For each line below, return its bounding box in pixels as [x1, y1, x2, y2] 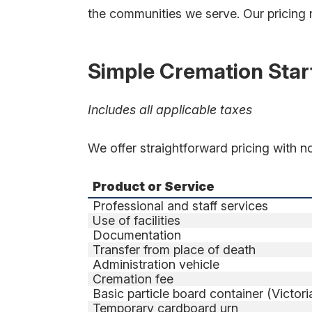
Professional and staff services [93, 198, 269, 214]
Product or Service [93, 179, 215, 194]
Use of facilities [93, 213, 181, 228]
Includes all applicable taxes [88, 102, 252, 118]
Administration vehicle [93, 257, 220, 272]
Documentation [93, 228, 182, 243]
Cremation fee [93, 272, 174, 287]
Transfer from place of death [93, 242, 256, 258]
